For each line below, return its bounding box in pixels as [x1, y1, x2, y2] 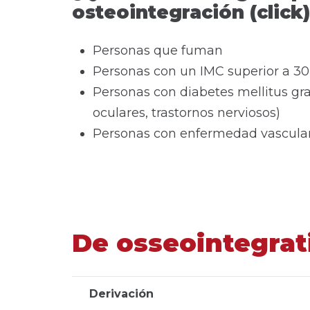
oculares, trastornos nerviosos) [93, 105, 280, 120]
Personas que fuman [93, 43, 223, 58]
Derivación [89, 287, 154, 300]
